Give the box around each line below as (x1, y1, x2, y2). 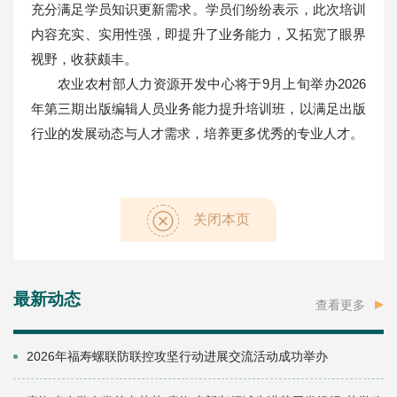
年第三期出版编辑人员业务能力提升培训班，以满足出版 (31, 101, 366, 117)
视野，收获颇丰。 (31, 51, 137, 67)
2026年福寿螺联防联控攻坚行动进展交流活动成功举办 (27, 349, 328, 364)
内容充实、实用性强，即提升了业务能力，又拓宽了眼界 (31, 27, 366, 43)
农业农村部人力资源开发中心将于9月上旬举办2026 (58, 76, 366, 92)
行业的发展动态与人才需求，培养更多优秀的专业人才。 (31, 126, 363, 142)
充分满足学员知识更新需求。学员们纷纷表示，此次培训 (31, 2, 366, 18)
